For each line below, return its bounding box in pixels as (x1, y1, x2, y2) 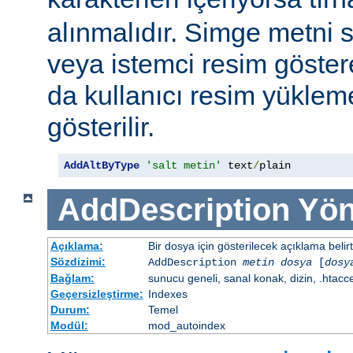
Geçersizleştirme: (50, 288, 143, 301)
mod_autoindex (147, 319, 225, 333)
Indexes (147, 288, 188, 301)
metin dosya (242, 256, 312, 269)
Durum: (50, 303, 90, 317)
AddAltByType (64, 159, 139, 173)
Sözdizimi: (50, 255, 106, 269)
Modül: (50, 319, 88, 333)
